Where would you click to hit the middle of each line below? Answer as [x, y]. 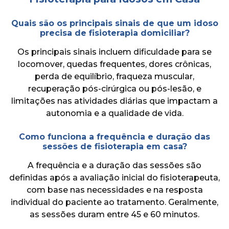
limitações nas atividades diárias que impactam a [114, 101]
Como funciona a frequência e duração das [114, 136]
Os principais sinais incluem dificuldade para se [114, 52]
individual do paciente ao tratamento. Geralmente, [114, 202]
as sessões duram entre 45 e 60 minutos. [114, 214]
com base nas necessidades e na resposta [114, 190]
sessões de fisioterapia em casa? [114, 146]
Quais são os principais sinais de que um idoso [114, 23]
